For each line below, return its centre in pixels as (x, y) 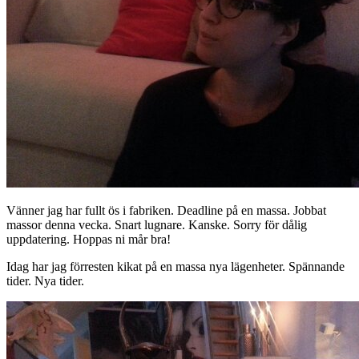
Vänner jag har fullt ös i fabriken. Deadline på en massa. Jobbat (166, 210)
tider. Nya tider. (45, 280)
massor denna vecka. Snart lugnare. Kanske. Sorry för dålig (157, 224)
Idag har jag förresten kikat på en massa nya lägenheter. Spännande (175, 266)
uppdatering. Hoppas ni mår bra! (89, 239)
